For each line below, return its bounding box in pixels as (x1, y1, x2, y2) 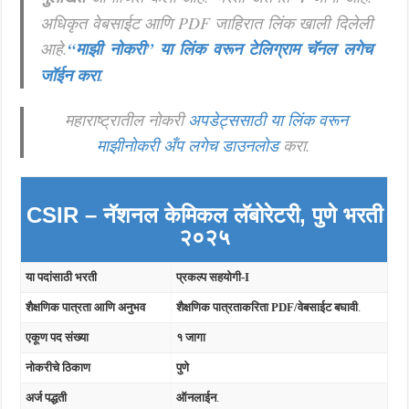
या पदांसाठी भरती (26, 270, 98, 284)
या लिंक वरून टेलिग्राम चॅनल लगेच (159, 37, 372, 60)
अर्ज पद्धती (26, 391, 68, 404)
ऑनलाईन (176, 391, 217, 404)
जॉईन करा (40, 64, 100, 87)
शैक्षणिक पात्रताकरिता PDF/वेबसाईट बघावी (176, 300, 359, 314)
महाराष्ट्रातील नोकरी (64, 109, 188, 131)
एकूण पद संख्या (26, 330, 89, 344)
